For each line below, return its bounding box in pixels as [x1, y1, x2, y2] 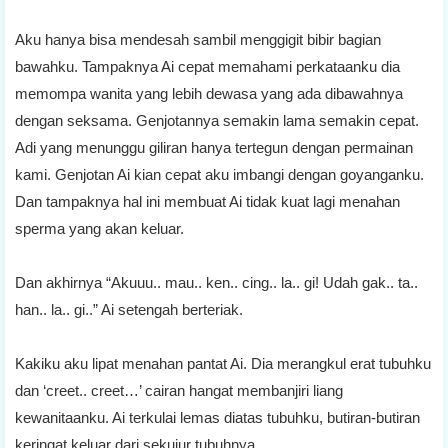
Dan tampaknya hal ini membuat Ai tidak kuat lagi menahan [15, 192, 400, 210]
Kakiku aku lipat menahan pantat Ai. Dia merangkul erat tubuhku [15, 354, 431, 372]
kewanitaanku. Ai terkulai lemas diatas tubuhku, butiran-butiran [15, 408, 420, 426]
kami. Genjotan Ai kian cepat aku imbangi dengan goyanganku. [15, 165, 424, 183]
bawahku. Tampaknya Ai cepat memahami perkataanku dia [15, 57, 400, 75]
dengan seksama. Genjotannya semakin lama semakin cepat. [15, 111, 419, 129]
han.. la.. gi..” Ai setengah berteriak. [15, 300, 243, 318]
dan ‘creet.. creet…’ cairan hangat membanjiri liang [15, 381, 343, 399]
